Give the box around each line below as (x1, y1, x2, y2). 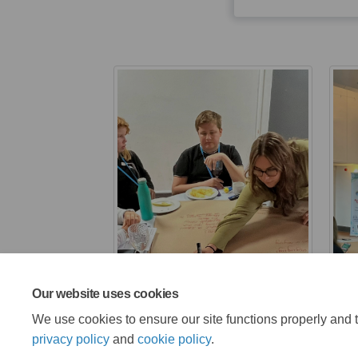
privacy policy (32, 332, 109, 346)
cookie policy (137, 332, 211, 346)
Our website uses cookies (32, 287, 179, 300)
